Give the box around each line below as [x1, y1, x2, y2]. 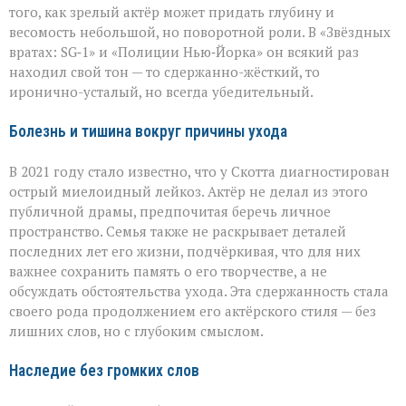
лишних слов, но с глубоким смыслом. [9, 321, 264, 340]
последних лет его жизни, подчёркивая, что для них [9, 241, 361, 260]
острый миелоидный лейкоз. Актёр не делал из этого [9, 181, 368, 200]
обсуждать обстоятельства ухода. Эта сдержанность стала [9, 281, 389, 300]
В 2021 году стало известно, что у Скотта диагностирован [9, 161, 390, 180]
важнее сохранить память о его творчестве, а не [9, 261, 327, 280]
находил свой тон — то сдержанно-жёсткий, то [9, 62, 320, 81]
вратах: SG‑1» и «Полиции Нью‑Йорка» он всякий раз [9, 42, 359, 61]
